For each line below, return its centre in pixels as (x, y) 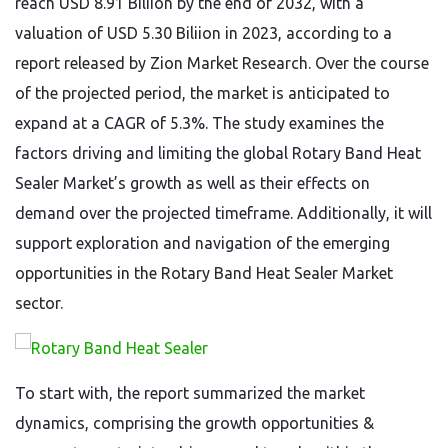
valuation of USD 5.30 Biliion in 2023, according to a (203, 33)
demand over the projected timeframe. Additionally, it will (223, 213)
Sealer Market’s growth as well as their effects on (192, 183)
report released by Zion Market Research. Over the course (222, 63)
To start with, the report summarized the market (190, 393)
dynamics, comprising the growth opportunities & (194, 423)
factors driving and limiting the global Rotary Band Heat (218, 153)
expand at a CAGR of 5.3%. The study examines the (199, 123)
